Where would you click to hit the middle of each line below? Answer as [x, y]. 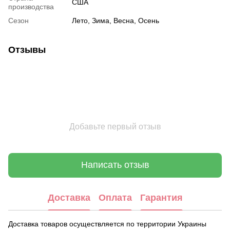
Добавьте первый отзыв [115, 126]
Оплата [115, 198]
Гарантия [161, 198]
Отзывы [27, 50]
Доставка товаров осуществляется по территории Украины [107, 224]
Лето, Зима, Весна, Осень [116, 20]
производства [31, 6]
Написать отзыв [115, 165]
